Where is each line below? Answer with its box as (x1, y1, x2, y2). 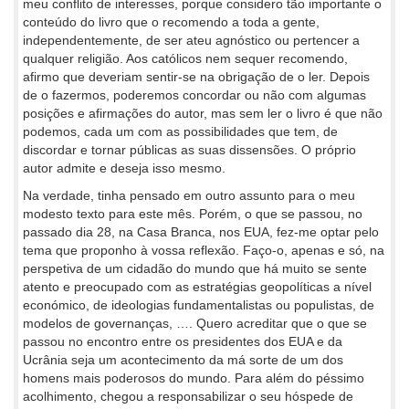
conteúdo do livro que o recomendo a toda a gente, (23, 15, 320, 29)
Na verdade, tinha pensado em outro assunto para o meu (23, 188, 355, 203)
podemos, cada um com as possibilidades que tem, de (23, 124, 338, 139)
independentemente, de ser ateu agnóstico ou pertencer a (23, 33, 360, 47)
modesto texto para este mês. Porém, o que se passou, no (23, 206, 362, 221)
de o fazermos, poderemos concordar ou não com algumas (23, 88, 366, 102)
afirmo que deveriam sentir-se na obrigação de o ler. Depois (23, 69, 370, 84)
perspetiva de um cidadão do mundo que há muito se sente (23, 261, 367, 276)
